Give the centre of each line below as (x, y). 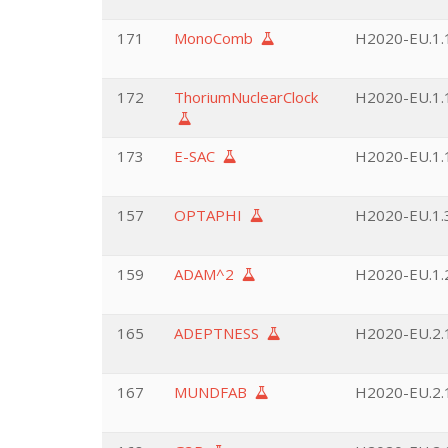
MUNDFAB (214, 392)
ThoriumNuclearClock (246, 97)
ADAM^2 (208, 274)
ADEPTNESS (220, 333)
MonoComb (217, 38)
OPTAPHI (212, 215)
